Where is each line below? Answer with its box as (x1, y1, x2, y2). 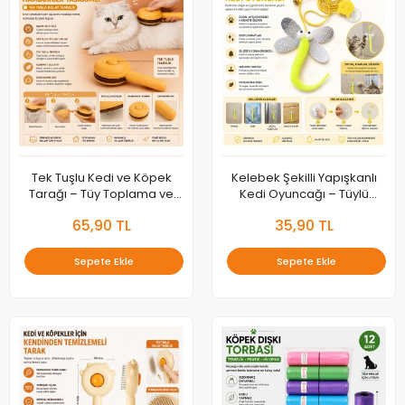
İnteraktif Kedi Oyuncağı (234, 202, 373, 219)
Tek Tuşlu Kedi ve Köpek (31, 169, 172, 186)
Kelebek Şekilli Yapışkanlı (231, 169, 377, 186)
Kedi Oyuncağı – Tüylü (239, 185, 369, 202)
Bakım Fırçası (63, 202, 139, 219)
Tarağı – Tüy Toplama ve (29, 185, 174, 202)
